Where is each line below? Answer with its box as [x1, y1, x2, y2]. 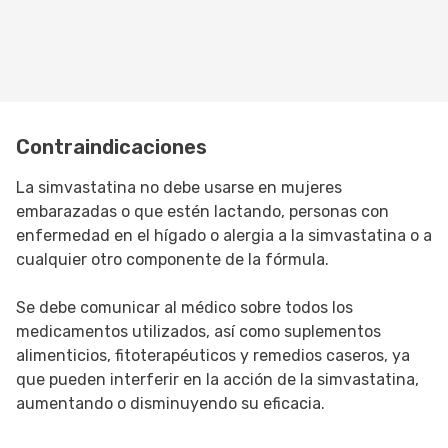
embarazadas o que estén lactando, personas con [16, 202, 389, 222]
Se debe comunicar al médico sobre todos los [16, 298, 353, 318]
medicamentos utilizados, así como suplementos [16, 322, 381, 342]
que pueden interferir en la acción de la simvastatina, [16, 370, 419, 390]
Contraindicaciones [16, 135, 207, 160]
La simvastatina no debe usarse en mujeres [16, 178, 342, 198]
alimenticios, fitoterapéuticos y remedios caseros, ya [16, 346, 410, 366]
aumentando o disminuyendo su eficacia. [16, 394, 325, 414]
